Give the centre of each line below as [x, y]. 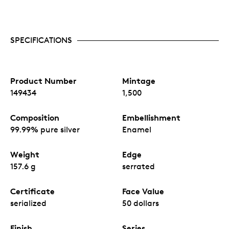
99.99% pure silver [45, 130]
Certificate [32, 191]
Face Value [143, 191]
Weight [25, 155]
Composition [35, 118]
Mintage [139, 81]
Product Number [43, 81]
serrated [139, 167]
